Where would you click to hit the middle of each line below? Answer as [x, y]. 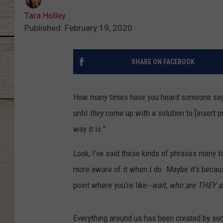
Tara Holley [45, 16]
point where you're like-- [112, 185]
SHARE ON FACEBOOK [163, 62]
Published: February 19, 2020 [78, 28]
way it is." [89, 129]
